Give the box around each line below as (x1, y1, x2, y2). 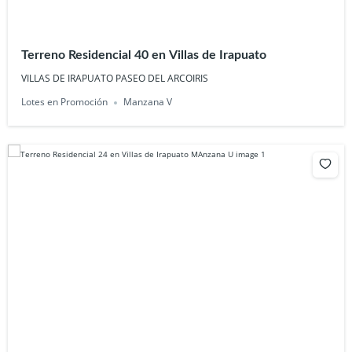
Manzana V (123, 95, 173, 109)
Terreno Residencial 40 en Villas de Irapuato (21, 49, 267, 62)
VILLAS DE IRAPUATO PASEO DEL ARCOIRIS (21, 71, 209, 86)
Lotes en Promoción (21, 95, 108, 109)
